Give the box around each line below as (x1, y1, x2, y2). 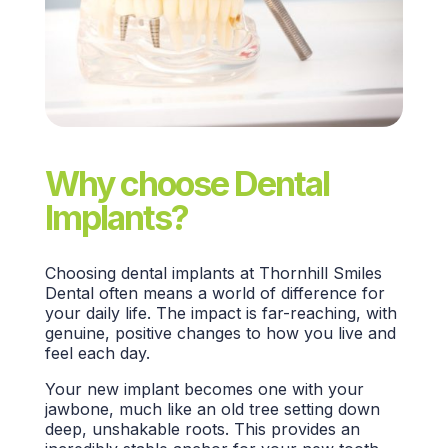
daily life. (85, 303, 156, 324)
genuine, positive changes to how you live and (44, 323, 396, 344)
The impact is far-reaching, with (155, 303, 397, 324)
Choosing (44, 263, 121, 284)
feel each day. (44, 343, 150, 364)
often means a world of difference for (98, 283, 385, 304)
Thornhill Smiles (258, 263, 382, 284)
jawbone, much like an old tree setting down (44, 399, 380, 420)
